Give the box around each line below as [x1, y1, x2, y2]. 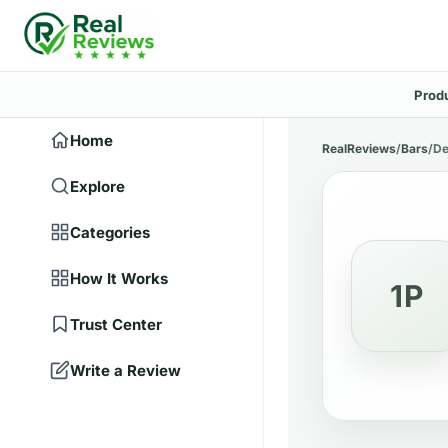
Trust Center [70, 314, 162, 334]
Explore [70, 176, 125, 196]
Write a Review [70, 360, 181, 380]
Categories [70, 222, 150, 242]
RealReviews [322, 141, 396, 156]
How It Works [70, 268, 168, 288]
